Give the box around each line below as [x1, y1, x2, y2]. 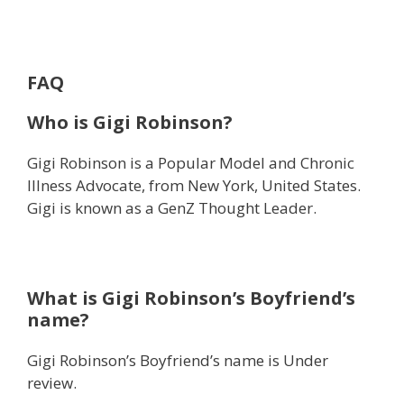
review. [27, 372, 77, 394]
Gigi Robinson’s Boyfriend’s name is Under [27, 350, 328, 372]
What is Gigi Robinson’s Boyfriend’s [27, 286, 355, 311]
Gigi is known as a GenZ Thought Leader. [27, 197, 317, 219]
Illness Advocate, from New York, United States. [27, 175, 361, 197]
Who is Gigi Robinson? [27, 110, 233, 135]
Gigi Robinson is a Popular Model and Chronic [27, 152, 354, 174]
